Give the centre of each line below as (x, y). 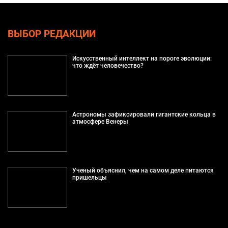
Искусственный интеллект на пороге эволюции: (142, 58)
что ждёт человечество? (108, 65)
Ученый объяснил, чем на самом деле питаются (143, 170)
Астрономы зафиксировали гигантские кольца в (144, 114)
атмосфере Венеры (100, 121)
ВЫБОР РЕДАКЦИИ (52, 34)
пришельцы (89, 177)
